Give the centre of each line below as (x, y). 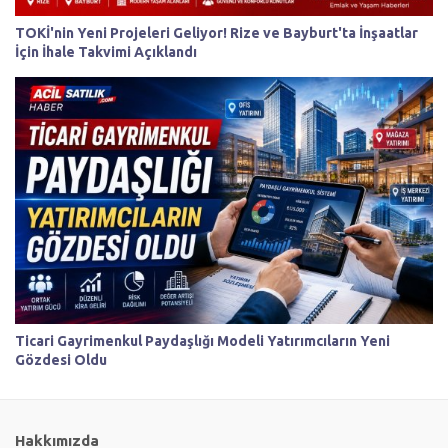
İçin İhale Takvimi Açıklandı (106, 52)
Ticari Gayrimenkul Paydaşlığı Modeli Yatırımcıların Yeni (202, 340)
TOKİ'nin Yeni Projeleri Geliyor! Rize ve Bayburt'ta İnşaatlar (216, 33)
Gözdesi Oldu (61, 359)
